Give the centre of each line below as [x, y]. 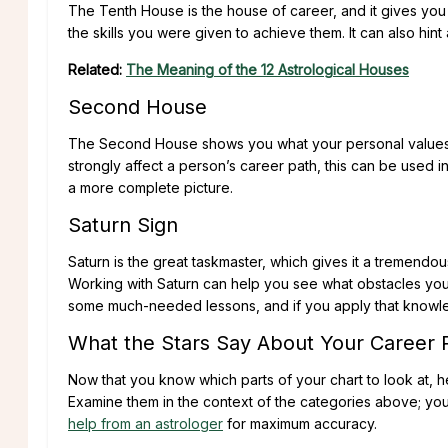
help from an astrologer [145, 424]
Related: [97, 70]
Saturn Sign [123, 225]
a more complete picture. [150, 188]
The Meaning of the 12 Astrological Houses [267, 70]
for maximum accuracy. [300, 424]
